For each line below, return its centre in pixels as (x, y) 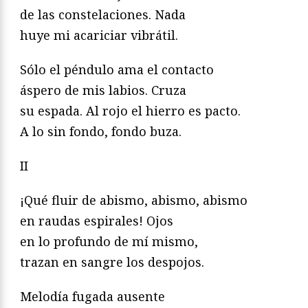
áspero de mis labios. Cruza (103, 90)
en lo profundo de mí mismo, (109, 242)
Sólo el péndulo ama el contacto (117, 70)
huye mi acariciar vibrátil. (99, 35)
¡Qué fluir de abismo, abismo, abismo (134, 200)
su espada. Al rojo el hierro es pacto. (130, 111)
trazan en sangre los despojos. (112, 262)
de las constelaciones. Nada (103, 15)
